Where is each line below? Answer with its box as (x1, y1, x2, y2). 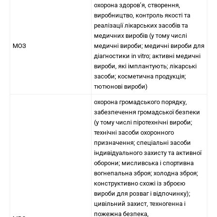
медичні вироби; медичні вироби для (94, 42, 204, 49)
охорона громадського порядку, (94, 98, 187, 106)
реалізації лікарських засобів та (94, 22, 188, 29)
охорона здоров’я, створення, (94, 1, 180, 9)
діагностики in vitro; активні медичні (94, 52, 201, 60)
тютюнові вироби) (94, 83, 148, 90)
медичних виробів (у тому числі (94, 32, 187, 39)
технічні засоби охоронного (94, 129, 174, 136)
